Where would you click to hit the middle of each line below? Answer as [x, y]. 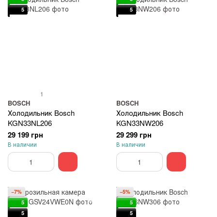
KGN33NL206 [30, 123]
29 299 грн [134, 135]
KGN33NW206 [140, 123]
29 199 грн [25, 135]
